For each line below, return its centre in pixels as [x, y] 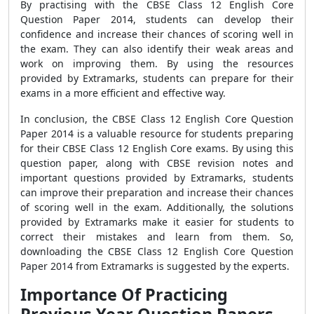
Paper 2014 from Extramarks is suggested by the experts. [155, 266]
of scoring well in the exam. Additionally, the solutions [157, 207]
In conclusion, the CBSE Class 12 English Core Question [157, 119]
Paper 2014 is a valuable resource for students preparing [157, 134]
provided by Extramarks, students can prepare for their [157, 78]
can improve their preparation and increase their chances [157, 192]
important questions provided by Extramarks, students [157, 178]
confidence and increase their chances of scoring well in [157, 34]
